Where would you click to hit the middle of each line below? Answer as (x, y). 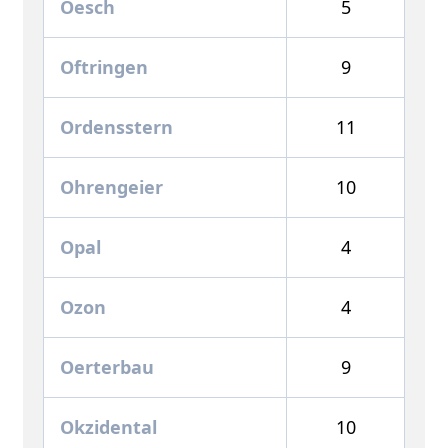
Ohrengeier (111, 186)
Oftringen (104, 66)
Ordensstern (116, 126)
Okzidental (108, 426)
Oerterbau (107, 366)
